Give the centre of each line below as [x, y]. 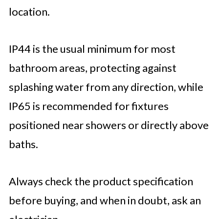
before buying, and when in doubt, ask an [105, 200]
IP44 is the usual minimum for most [92, 48]
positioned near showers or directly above [109, 125]
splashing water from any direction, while [106, 87]
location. [29, 11]
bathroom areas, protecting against [92, 67]
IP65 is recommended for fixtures [88, 106]
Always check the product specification [101, 181]
